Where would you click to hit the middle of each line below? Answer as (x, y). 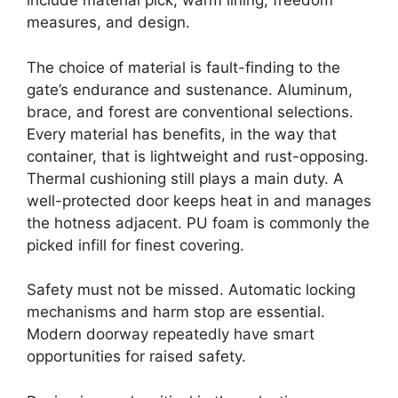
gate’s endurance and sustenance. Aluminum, (190, 89)
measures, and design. (108, 22)
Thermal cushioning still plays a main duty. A (185, 178)
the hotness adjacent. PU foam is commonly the (198, 223)
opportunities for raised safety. (136, 356)
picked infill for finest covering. (135, 245)
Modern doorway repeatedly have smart (171, 334)
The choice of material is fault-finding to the (183, 67)
